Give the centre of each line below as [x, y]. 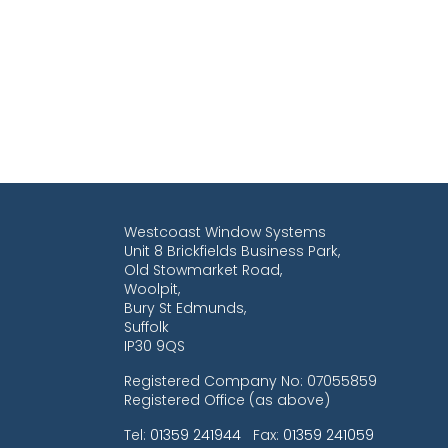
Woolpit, [152, 289]
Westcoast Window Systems [225, 232]
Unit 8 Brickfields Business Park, [232, 251]
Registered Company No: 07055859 [250, 381]
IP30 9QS [154, 346]
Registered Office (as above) [227, 400]
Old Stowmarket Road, [203, 270]
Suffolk [146, 327]
